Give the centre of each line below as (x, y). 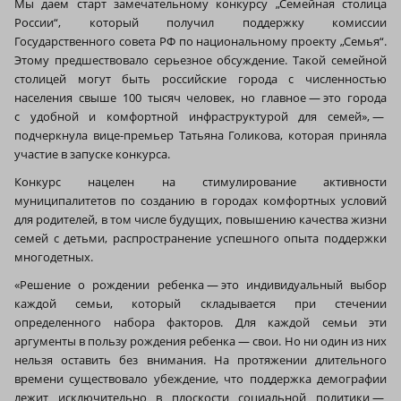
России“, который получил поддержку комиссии (200, 22)
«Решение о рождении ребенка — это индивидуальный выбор (200, 284)
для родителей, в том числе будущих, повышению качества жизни (200, 219)
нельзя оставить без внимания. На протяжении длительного (200, 359)
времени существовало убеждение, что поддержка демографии (200, 378)
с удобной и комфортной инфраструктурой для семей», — (200, 116)
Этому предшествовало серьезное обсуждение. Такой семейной (200, 60)
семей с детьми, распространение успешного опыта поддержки (200, 238)
